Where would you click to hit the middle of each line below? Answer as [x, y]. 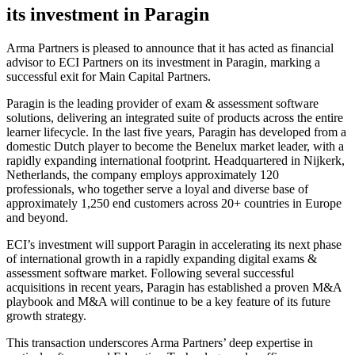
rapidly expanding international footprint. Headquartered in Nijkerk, [176, 161]
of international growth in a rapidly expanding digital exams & [162, 259]
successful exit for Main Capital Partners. [109, 77]
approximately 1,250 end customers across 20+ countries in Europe [174, 204]
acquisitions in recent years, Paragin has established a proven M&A [174, 288]
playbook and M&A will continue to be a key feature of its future [168, 302]
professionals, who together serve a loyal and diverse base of [157, 189]
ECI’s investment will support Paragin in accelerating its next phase [174, 245]
